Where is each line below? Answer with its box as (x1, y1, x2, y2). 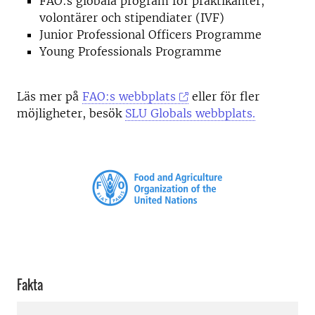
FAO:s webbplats (82, 89, 176, 103)
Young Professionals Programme (39, 44, 221, 58)
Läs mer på (17, 89, 82, 103)
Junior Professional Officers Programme (39, 27, 262, 41)
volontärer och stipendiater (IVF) (39, 11, 224, 25)
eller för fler (188, 89, 260, 103)
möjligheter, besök (17, 106, 125, 120)
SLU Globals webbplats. (125, 106, 255, 120)
